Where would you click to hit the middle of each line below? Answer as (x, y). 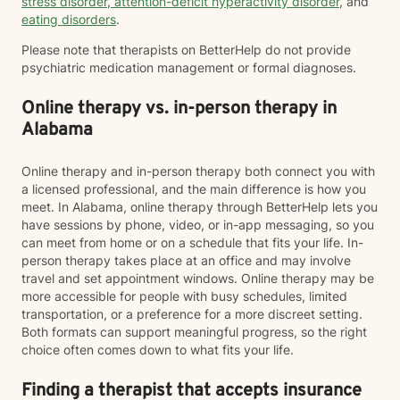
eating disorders (69, 19)
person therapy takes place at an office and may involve (186, 260)
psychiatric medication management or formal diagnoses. (189, 67)
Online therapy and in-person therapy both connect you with (198, 171)
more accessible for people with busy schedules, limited (184, 296)
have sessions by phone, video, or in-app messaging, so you (198, 225)
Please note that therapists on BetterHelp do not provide (186, 50)
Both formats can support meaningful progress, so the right (194, 332)
